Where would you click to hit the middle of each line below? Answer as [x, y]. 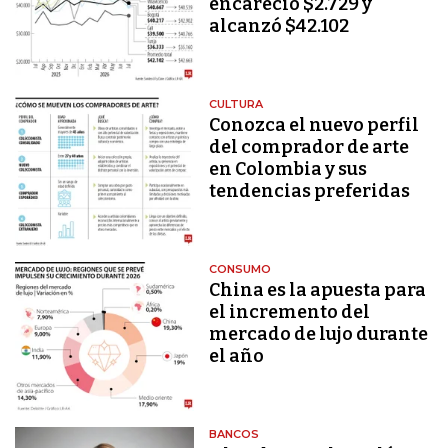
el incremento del [290, 312]
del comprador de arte [309, 146]
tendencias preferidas [310, 190]
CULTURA [236, 103]
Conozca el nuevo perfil [314, 124]
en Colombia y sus [288, 168]
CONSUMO [240, 269]
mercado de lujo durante [319, 334]
